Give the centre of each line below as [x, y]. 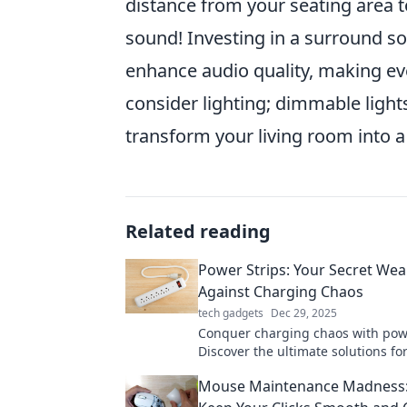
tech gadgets [231, 313]
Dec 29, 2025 [304, 313]
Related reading [198, 231]
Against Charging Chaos [281, 292]
